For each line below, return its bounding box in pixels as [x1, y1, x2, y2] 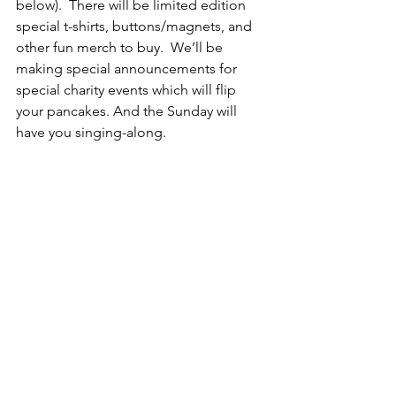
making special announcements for [16, 60, 240, 77]
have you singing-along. [16, 124, 170, 141]
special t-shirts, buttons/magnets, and [16, 18, 255, 34]
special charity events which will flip [16, 81, 240, 98]
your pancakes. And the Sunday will [16, 103, 240, 119]
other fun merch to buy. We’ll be [16, 39, 226, 56]
